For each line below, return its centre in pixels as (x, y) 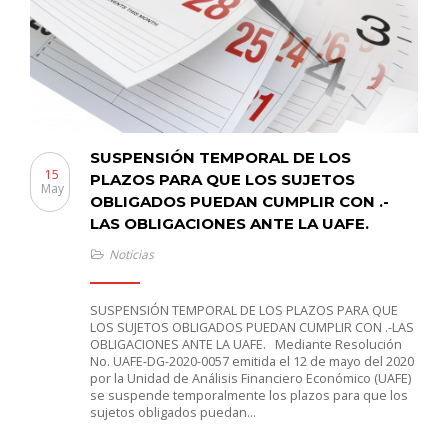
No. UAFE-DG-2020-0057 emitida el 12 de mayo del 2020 (252, 361)
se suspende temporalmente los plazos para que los (249, 395)
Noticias (131, 254)
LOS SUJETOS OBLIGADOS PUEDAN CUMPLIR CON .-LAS (252, 327)
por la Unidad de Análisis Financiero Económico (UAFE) (250, 378)
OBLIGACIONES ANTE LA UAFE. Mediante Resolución (246, 344)
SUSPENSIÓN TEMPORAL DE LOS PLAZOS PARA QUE (244, 310)
